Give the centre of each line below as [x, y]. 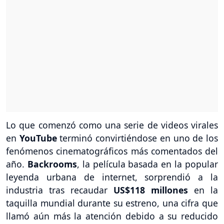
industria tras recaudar [57, 190]
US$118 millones [148, 190]
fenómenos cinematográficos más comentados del [112, 151]
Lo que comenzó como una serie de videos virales [112, 125]
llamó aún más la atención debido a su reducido [112, 216]
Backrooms [52, 164]
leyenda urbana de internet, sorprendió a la [112, 177]
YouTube [39, 138]
